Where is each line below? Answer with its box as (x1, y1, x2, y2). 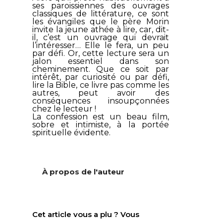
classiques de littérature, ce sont (32, 8, 169, 18)
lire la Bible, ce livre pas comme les (32, 80, 169, 90)
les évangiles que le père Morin (32, 16, 169, 26)
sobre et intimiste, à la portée (32, 119, 169, 129)
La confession (32, 111, 88, 121)
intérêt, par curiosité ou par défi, (32, 72, 169, 82)
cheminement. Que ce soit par (32, 64, 169, 74)
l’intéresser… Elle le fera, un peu (32, 40, 169, 50)
